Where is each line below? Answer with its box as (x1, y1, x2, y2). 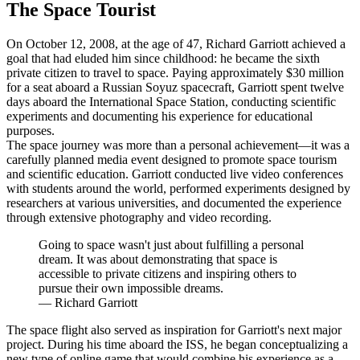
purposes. (6, 124, 55, 138)
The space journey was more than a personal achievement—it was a (6, 138, 350, 153)
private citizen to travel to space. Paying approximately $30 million (6, 66, 344, 80)
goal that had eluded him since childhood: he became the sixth (6, 51, 320, 66)
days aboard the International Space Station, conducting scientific (6, 95, 336, 109)
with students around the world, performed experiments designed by (6, 182, 350, 196)
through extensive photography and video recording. (6, 211, 272, 225)
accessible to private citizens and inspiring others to (39, 267, 297, 281)
